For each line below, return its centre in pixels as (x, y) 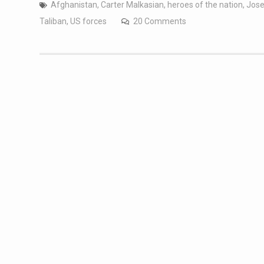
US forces (88, 21)
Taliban (53, 21)
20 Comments (160, 21)
